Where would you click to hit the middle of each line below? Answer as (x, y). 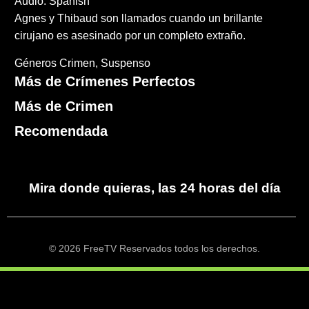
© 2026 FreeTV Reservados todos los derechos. (154, 249)
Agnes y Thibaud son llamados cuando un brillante (139, 19)
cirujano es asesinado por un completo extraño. (130, 36)
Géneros (36, 63)
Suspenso (126, 63)
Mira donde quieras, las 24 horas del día (154, 188)
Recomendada (61, 131)
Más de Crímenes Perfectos (105, 82)
